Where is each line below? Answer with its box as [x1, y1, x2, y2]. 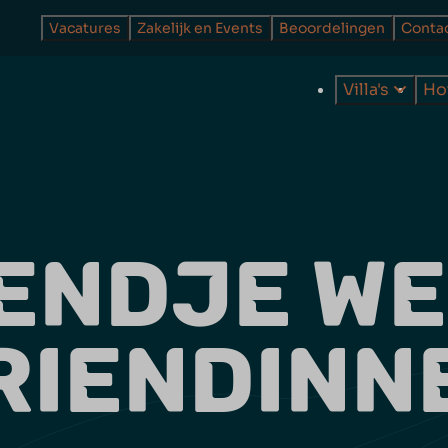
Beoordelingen [278, 19, 385, 37]
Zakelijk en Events [136, 19, 263, 37]
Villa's [343, 78, 393, 100]
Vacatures [48, 19, 121, 37]
